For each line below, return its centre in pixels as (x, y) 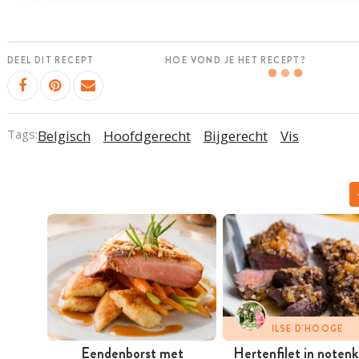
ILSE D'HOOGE (307, 328)
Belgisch (64, 135)
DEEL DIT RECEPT (50, 60)
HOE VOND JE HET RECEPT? (236, 60)
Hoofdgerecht (147, 135)
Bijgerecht (235, 135)
